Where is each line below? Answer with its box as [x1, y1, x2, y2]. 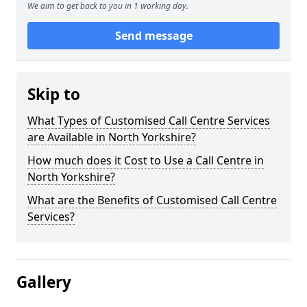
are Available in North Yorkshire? [27, 130, 196, 145]
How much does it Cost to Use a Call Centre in [27, 153, 264, 168]
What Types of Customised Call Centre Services [27, 113, 270, 128]
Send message [114, 28, 193, 43]
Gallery [16, 271, 71, 293]
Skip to [27, 84, 80, 105]
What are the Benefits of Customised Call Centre [27, 193, 277, 208]
